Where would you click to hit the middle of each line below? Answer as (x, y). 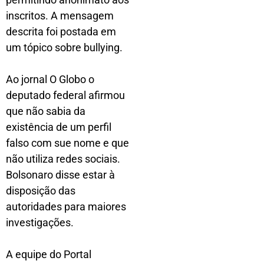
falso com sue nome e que (67, 143)
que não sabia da (46, 111)
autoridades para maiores (66, 206)
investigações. (40, 222)
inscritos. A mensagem (60, 15)
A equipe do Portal (49, 254)
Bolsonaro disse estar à (60, 174)
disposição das (41, 190)
